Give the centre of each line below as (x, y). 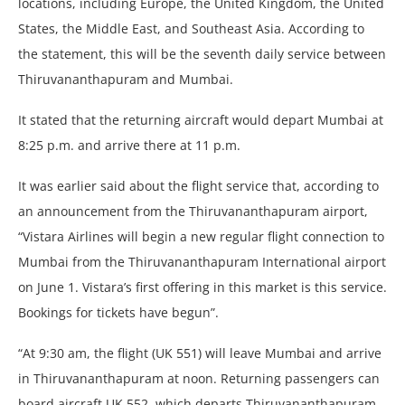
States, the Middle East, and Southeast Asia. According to (191, 28)
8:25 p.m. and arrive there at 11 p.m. (129, 145)
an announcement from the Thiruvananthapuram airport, (193, 211)
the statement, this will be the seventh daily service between (202, 53)
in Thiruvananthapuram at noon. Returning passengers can (199, 378)
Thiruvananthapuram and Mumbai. (126, 79)
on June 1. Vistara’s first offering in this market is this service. (202, 287)
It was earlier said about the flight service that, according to (198, 185)
